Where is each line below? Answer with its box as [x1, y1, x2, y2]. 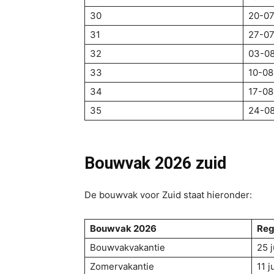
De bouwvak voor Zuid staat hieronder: [84, 189, 252, 201]
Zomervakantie [90, 261, 154, 272]
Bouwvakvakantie [90, 242, 165, 253]
